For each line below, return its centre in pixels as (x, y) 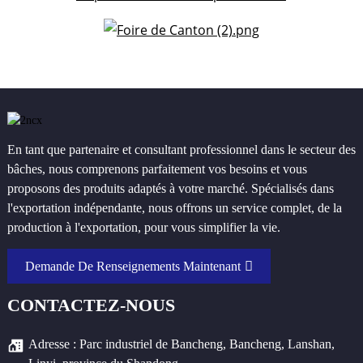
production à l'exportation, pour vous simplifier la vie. (143, 228)
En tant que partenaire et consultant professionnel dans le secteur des (181, 150)
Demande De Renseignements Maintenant (132, 266)
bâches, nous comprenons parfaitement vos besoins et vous (157, 169)
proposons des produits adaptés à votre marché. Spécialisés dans (170, 189)
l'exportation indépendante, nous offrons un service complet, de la (174, 208)
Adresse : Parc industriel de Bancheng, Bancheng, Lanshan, (181, 344)
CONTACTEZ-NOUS (91, 305)
